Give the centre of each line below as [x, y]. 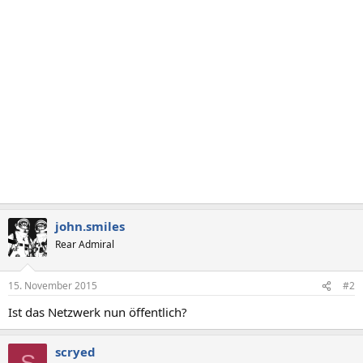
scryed [75, 352]
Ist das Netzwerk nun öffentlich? [98, 312]
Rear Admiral [85, 244]
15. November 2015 [53, 286]
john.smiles [90, 226]
